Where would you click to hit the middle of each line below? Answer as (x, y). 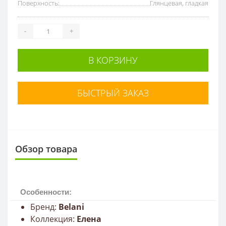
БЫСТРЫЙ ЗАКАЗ (113, 93)
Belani (71, 207)
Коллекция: (53, 219)
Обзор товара (46, 149)
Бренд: (44, 207)
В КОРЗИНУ (113, 60)
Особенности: (46, 192)
